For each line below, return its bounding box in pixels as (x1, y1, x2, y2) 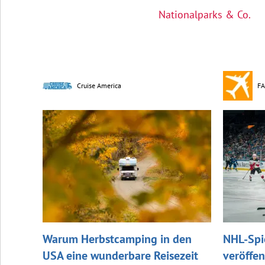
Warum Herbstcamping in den (43, 231, 192, 247)
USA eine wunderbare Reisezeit (43, 247, 198, 263)
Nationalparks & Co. (158, 7, 251, 21)
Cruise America (77, 80, 121, 90)
